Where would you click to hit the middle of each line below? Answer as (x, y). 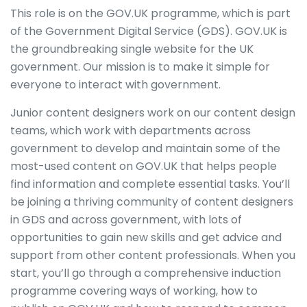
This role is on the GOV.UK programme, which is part (150, 13)
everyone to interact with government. (117, 85)
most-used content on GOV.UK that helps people (144, 166)
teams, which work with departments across (131, 131)
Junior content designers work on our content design (153, 113)
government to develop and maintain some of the (145, 148)
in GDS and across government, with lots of (126, 220)
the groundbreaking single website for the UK (132, 49)
